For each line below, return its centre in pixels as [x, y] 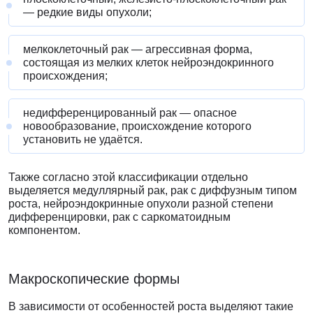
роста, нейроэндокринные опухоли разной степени [141, 204]
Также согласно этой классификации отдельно [128, 177]
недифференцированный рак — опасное [130, 113]
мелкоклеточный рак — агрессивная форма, [138, 50]
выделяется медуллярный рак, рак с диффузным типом [153, 191]
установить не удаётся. [83, 140]
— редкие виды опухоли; [87, 13]
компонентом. [44, 231]
